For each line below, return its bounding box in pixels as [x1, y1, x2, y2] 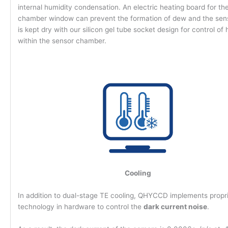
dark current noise [143, 202, 207, 211]
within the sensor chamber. [17, 37, 106, 45]
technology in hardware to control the [17, 202, 144, 211]
